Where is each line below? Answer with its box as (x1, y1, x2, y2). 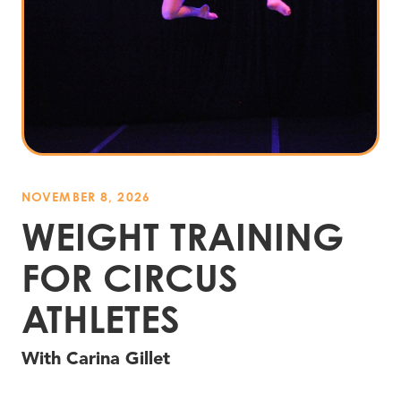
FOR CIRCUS (21, 255, 238, 302)
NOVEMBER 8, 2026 (21, 189, 150, 205)
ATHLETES (21, 296, 180, 343)
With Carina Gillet (21, 347, 170, 371)
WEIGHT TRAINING (21, 214, 344, 260)
